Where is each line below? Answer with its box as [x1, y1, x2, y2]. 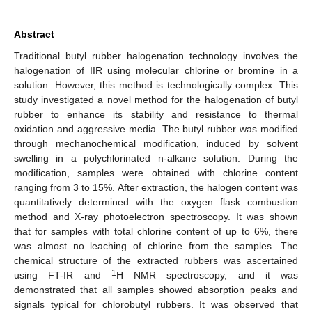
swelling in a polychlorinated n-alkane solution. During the [14, 152, 298, 164]
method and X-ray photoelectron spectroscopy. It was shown [14, 210, 298, 222]
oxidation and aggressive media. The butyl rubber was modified [14, 123, 298, 134]
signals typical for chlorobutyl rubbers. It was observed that [14, 298, 298, 310]
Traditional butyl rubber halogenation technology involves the [14, 49, 298, 61]
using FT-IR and [14, 269, 111, 281]
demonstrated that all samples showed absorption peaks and [14, 283, 298, 295]
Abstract [14, 28, 54, 40]
